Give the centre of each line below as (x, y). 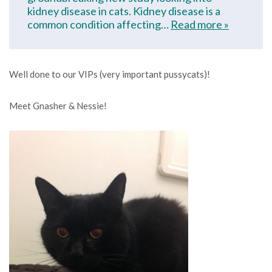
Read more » (200, 24)
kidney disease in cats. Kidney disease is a (124, 11)
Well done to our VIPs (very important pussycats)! (110, 74)
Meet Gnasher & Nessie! (58, 106)
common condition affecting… (99, 24)
